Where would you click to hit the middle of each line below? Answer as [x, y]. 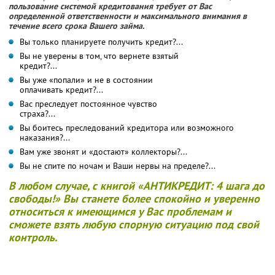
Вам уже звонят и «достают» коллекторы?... [103, 151]
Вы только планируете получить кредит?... [101, 41]
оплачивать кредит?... [61, 89]
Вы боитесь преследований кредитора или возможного [127, 127]
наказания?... [45, 137]
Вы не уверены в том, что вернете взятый [99, 56]
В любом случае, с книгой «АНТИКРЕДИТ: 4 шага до [137, 185]
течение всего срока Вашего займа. [76, 25]
